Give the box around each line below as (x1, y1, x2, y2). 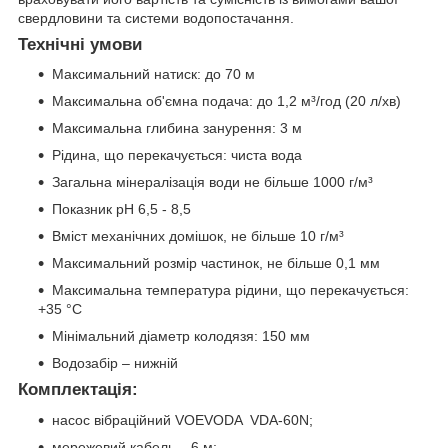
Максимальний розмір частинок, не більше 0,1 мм (52, 255, 380, 272)
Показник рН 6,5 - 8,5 (52, 201, 191, 218)
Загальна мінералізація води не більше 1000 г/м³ (52, 174, 373, 191)
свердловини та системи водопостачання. (18, 9, 294, 26)
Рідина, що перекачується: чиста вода (52, 147, 302, 164)
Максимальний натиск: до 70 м (52, 66, 255, 83)
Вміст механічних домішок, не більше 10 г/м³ (52, 228, 344, 245)
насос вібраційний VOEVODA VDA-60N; (52, 412, 313, 429)
